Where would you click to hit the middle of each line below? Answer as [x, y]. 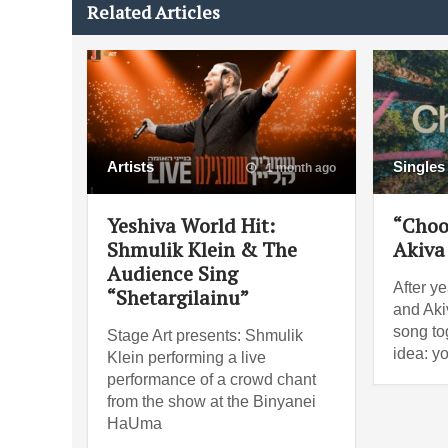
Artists [130, 166]
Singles [418, 166]
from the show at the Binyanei [211, 401]
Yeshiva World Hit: [191, 225]
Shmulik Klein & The [202, 249]
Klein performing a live [186, 357]
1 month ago [299, 167]
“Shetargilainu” [178, 297]
